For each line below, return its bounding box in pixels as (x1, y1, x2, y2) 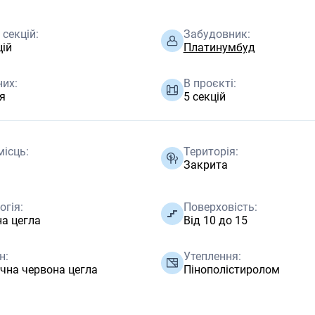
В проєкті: (183, 77, 236, 90)
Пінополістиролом (183, 263, 280, 276)
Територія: (183, 144, 238, 158)
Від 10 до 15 (183, 214, 247, 227)
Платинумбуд (183, 41, 255, 54)
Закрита (183, 157, 228, 172)
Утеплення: (183, 250, 241, 263)
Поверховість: (183, 200, 257, 214)
